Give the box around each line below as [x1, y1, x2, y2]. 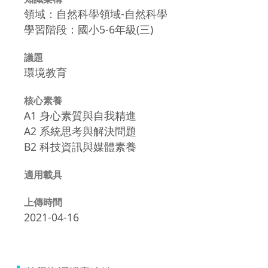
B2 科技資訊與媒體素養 [24, 139, 136, 154]
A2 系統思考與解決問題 [24, 123, 136, 138]
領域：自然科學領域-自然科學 [24, 6, 167, 21]
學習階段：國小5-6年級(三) [24, 22, 153, 36]
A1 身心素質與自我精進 [24, 108, 136, 123]
